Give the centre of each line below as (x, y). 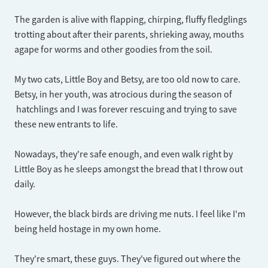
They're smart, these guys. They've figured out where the (127, 259)
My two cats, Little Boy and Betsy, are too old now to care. (127, 80)
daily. (25, 185)
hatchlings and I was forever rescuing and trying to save (126, 110)
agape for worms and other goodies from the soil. (113, 50)
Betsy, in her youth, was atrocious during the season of (123, 95)
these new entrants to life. (66, 125)
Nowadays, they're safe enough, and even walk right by (124, 155)
